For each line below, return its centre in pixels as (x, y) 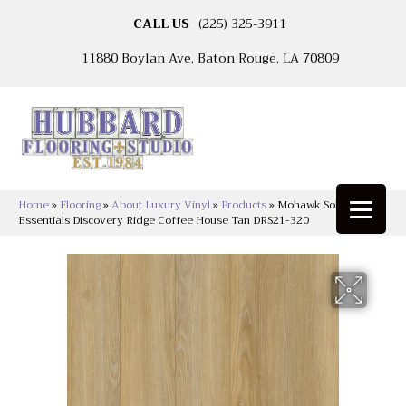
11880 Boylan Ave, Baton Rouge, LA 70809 (210, 58)
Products (244, 205)
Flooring (80, 205)
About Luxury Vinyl (161, 205)
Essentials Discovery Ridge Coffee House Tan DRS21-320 (164, 221)
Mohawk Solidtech (324, 205)
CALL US (161, 24)
